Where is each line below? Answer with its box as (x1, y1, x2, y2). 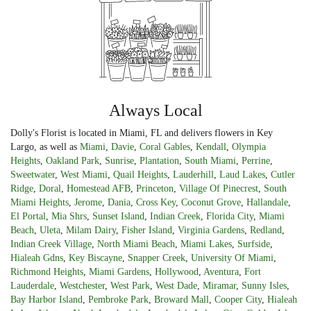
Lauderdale (10, 280, 54, 291)
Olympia (232, 141, 266, 152)
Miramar (203, 280, 236, 291)
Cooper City (215, 294, 262, 305)
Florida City (206, 210, 253, 221)
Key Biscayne (69, 252, 122, 263)
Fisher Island (121, 224, 172, 235)
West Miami (60, 169, 108, 180)
